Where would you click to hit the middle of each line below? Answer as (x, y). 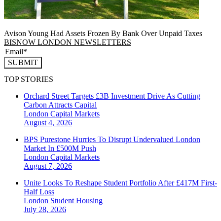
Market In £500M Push (60, 148)
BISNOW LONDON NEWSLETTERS (68, 42)
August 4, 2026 (48, 122)
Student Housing (76, 200)
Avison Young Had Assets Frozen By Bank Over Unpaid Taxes (103, 33)
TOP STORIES (29, 79)
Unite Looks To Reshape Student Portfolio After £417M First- (120, 183)
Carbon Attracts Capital (60, 105)
